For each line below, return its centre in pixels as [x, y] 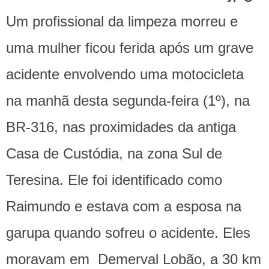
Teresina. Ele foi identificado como [114, 180]
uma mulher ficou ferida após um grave [130, 48]
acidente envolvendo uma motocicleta [125, 74]
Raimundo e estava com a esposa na [124, 207]
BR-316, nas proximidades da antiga [121, 127]
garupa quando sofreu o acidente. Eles [128, 233]
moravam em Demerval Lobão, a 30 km [134, 259]
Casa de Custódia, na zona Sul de [114, 154]
